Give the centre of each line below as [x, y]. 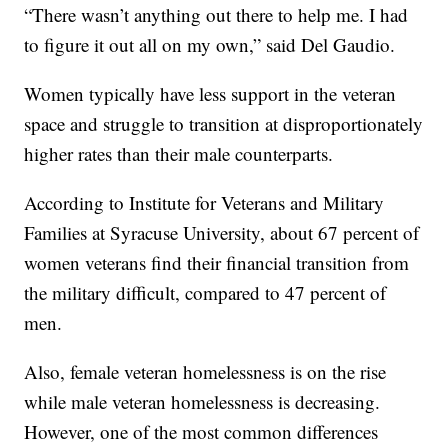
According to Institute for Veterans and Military [204, 203]
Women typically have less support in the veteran [210, 94]
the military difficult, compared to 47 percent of [205, 293]
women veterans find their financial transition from [217, 263]
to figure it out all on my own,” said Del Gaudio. [210, 45]
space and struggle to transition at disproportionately [224, 124]
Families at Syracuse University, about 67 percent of [222, 233]
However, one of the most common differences [201, 432]
